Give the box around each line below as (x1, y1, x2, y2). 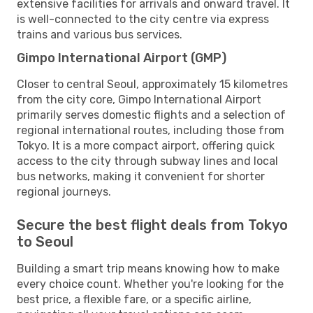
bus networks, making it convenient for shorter (17, 169, 265, 183)
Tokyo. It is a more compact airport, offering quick (17, 138, 275, 152)
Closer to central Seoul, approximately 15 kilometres (17, 77, 288, 91)
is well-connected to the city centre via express (17, 12, 269, 26)
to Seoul (17, 233, 73, 250)
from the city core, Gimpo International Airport (17, 92, 261, 106)
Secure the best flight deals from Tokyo (17, 216, 288, 233)
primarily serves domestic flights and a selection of (17, 108, 286, 122)
